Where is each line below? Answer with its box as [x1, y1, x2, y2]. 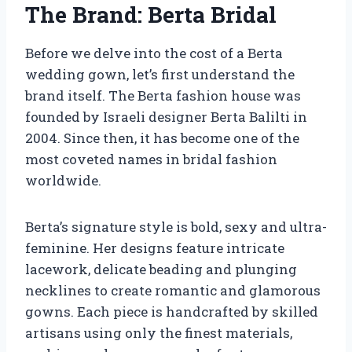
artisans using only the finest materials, [25, 324, 292, 343]
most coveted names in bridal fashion [25, 150, 277, 169]
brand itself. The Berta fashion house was [25, 86, 301, 105]
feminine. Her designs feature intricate [25, 239, 284, 258]
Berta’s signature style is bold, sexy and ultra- [25, 218, 327, 236]
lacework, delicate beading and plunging [25, 260, 297, 279]
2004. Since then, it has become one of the [25, 129, 299, 148]
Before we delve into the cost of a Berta [25, 44, 283, 63]
